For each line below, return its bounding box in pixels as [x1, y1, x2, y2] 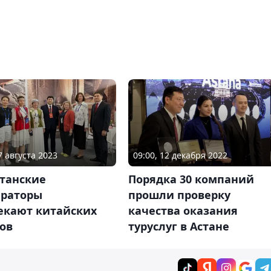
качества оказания [128, 203, 238, 218]
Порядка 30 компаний [128, 171, 254, 186]
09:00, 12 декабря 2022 [132, 149, 227, 161]
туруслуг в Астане [128, 218, 229, 233]
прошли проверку [128, 187, 230, 202]
